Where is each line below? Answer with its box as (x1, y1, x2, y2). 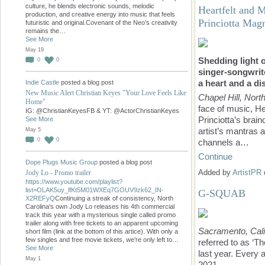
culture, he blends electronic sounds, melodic (25, 2, 154, 9)
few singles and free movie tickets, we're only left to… (25, 235, 179, 243)
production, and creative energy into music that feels (25, 10, 175, 18)
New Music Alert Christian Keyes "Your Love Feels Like (25, 88, 186, 97)
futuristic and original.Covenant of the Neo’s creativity (25, 18, 177, 26)
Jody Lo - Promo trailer (25, 168, 91, 177)
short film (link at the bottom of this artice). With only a (25, 227, 178, 235)
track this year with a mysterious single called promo (25, 211, 176, 218)
